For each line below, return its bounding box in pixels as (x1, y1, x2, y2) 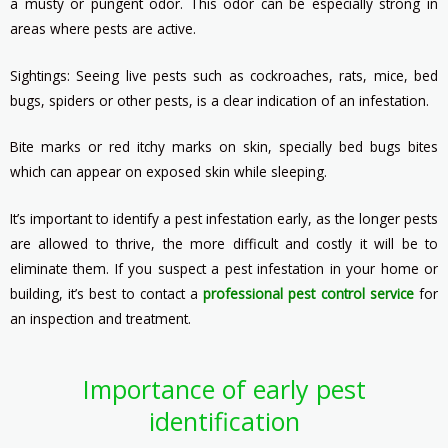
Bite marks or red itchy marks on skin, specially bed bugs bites (10, 137, 438, 157)
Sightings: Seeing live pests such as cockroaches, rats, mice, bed (10, 65, 438, 85)
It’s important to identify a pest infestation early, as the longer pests (10, 209, 438, 229)
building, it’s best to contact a (10, 284, 204, 304)
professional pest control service (203, 284, 414, 304)
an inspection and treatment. (10, 309, 191, 329)
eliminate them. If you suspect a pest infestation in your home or (10, 259, 438, 279)
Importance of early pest (82, 372, 366, 407)
